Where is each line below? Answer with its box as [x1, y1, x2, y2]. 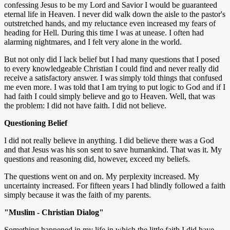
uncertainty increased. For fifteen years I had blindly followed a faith [4, 181, 225, 190]
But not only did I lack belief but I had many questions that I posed [4, 54, 220, 64]
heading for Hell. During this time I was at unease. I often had [4, 28, 204, 37]
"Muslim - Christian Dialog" [4, 207, 104, 217]
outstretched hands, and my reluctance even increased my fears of [4, 18, 216, 28]
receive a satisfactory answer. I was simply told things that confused [4, 73, 222, 82]
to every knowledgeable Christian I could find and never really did [4, 64, 219, 73]
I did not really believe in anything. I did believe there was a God [4, 136, 214, 145]
